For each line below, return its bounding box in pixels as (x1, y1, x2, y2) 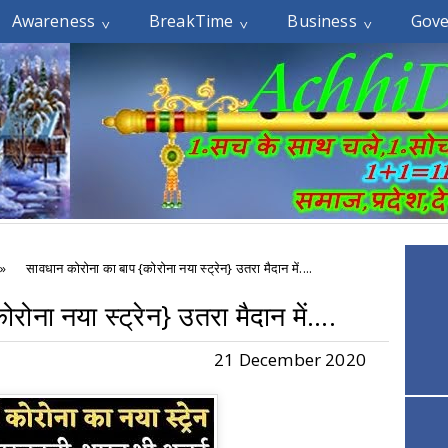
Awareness (11, 10, 96, 32)
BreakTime (149, 10, 234, 32)
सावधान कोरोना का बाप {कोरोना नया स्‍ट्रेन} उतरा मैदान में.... (26, 259, 313, 277)
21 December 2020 (214, 348, 366, 371)
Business (287, 10, 357, 32)
